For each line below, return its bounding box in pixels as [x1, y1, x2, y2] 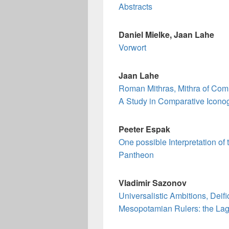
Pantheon [119, 149, 154, 161]
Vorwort [119, 41, 146, 53]
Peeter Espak [119, 123, 170, 135]
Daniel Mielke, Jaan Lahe [119, 29, 214, 40]
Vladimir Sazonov [119, 177, 187, 189]
